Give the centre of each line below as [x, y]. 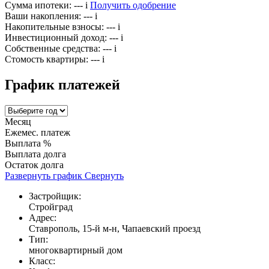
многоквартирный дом [76, 250]
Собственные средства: [53, 49]
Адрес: [43, 218]
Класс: [42, 261]
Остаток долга [34, 165]
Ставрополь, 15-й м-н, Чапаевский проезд [115, 229]
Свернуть [104, 176]
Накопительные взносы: [54, 27]
